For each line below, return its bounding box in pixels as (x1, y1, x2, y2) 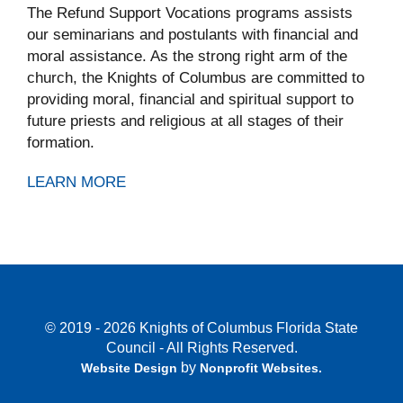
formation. (27, 133, 94, 152)
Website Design (81, 361, 181, 376)
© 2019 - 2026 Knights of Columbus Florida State (45, 320, 358, 336)
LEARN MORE (27, 173, 126, 192)
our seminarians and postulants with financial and (27, 25, 358, 44)
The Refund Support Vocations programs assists (27, 4, 353, 22)
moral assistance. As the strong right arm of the (27, 47, 347, 66)
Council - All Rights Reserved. (105, 340, 298, 356)
